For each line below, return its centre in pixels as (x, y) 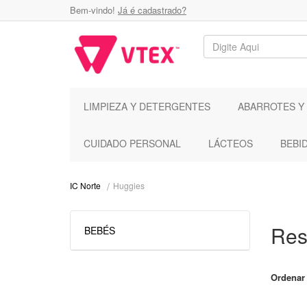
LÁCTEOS (231, 143)
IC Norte (85, 186)
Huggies (129, 185)
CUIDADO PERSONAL (132, 143)
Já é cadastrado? (152, 10)
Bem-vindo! (94, 10)
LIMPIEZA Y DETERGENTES (147, 106)
